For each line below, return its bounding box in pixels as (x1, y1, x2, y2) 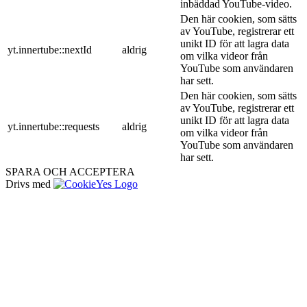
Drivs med (5, 177, 53, 190)
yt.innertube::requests (8, 120, 99, 132)
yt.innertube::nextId (8, 43, 92, 56)
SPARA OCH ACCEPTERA (5, 165, 135, 177)
